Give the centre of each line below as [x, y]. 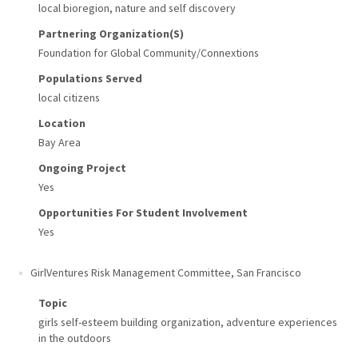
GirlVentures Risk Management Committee [130, 272]
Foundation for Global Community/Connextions [148, 52]
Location [62, 123]
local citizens [69, 97]
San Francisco [268, 272]
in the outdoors [74, 338]
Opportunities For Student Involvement [143, 212]
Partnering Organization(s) [111, 34]
